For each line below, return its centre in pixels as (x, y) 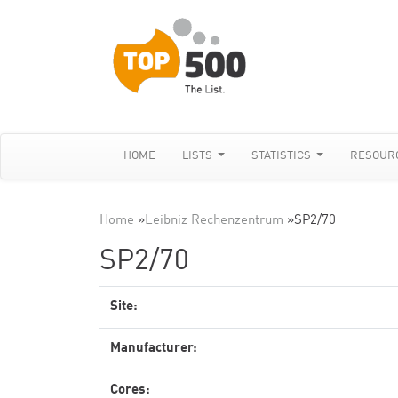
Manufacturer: (154, 349)
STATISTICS (283, 156)
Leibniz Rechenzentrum (214, 221)
